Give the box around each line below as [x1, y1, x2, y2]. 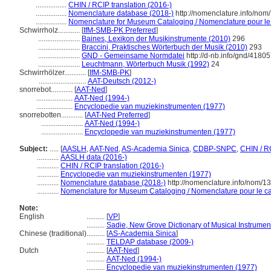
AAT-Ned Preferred [87, 111, 148, 119]
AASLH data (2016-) [60, 153, 127, 162]
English [19, 212, 44, 221]
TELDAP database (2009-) [106, 238, 194, 246]
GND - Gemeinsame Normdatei [82, 51, 184, 60]
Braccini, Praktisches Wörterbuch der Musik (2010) [82, 43, 247, 51]
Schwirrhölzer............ [19, 68, 88, 77]
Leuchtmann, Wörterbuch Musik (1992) [82, 60, 209, 68]
